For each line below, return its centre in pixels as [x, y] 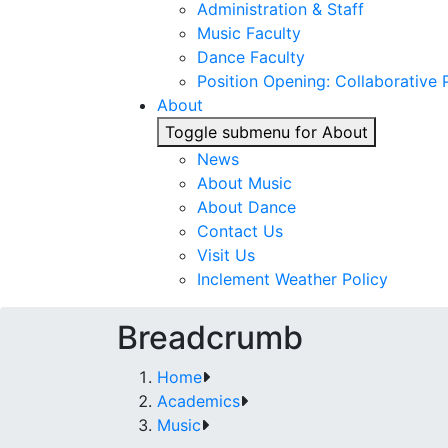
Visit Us [226, 255]
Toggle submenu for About [266, 132]
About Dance [246, 207]
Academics [198, 401]
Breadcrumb [210, 337]
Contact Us [240, 231]
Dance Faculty [251, 57]
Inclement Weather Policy [292, 279]
